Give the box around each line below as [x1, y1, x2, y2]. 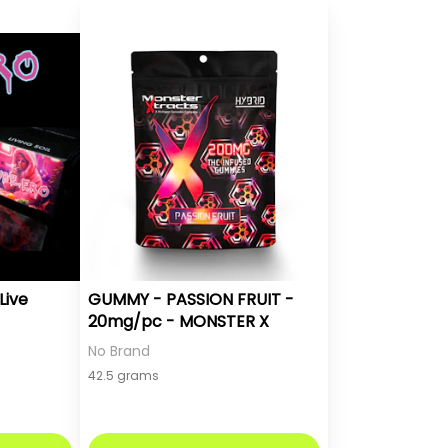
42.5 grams [88, 366, 159, 384]
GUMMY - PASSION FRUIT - [88, 287, 294, 311]
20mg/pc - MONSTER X [88, 309, 269, 333]
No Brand [88, 340, 150, 361]
